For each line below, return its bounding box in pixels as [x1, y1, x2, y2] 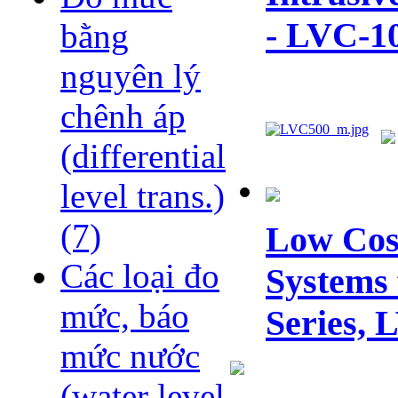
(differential [60, 137, 226, 176]
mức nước [60, 337, 200, 376]
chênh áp [60, 97, 186, 136]
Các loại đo [60, 257, 219, 296]
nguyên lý [60, 57, 201, 96]
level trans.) [60, 177, 225, 216]
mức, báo [60, 297, 189, 336]
